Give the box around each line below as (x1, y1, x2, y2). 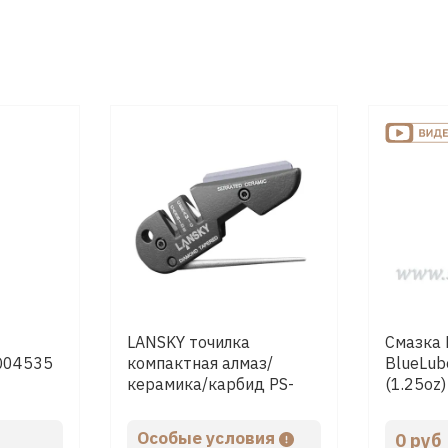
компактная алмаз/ (126, 353, 273, 374)
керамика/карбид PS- (126, 374, 294, 395)
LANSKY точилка (126, 332, 250, 353)
